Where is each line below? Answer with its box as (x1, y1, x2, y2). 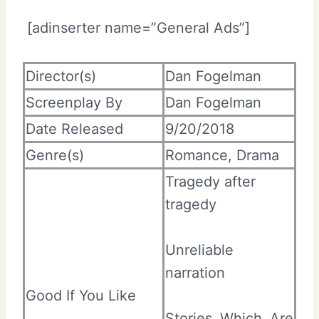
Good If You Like (26, 286, 136, 304)
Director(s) (26, 67, 96, 85)
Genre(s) (26, 146, 84, 164)
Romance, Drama (165, 146, 279, 164)
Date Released (26, 120, 123, 137)
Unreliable (165, 241, 234, 258)
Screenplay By (26, 93, 122, 111)
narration (165, 263, 225, 281)
